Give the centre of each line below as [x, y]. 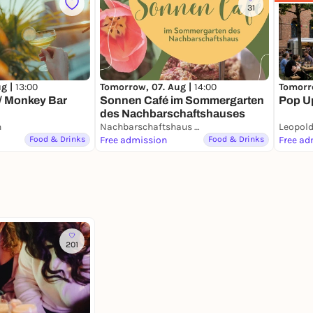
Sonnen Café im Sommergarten [182, 101]
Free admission [133, 140]
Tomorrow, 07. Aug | [147, 87]
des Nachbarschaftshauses [173, 114]
